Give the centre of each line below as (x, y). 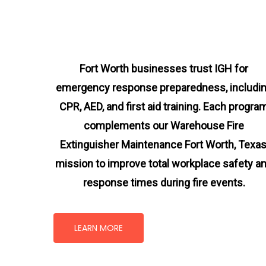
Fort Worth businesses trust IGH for (164, 68)
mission (75, 163)
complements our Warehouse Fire (164, 125)
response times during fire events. (164, 182)
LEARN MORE (99, 228)
